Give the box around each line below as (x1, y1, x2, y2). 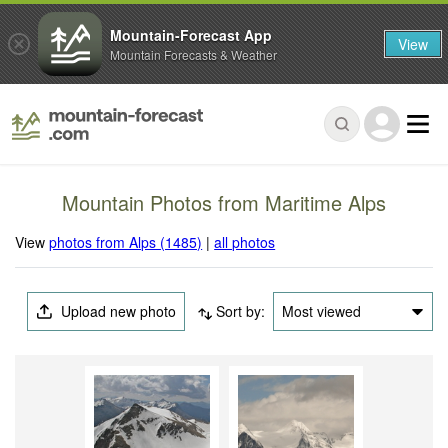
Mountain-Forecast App (110, 24, 272, 45)
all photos (214, 232, 276, 253)
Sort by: (215, 301, 265, 322)
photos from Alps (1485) (49, 232, 203, 253)
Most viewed (281, 301, 361, 322)
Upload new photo (57, 301, 177, 322)
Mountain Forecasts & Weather (110, 45, 277, 63)
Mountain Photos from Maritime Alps (62, 188, 386, 218)
